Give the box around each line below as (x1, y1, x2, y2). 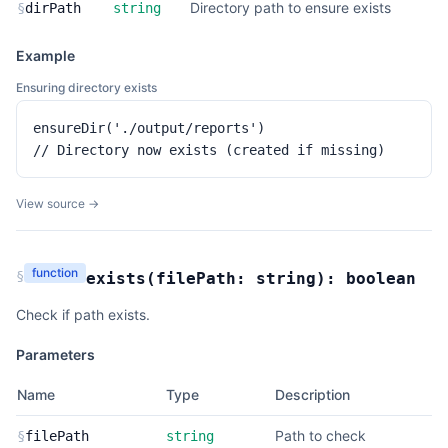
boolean (346, 269, 416, 288)
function (32, 265, 78, 280)
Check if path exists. (16, 306, 150, 323)
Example (16, 47, 75, 64)
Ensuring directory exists (16, 80, 157, 95)
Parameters (16, 346, 95, 363)
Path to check (275, 427, 366, 444)
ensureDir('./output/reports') (33, 120, 265, 136)
